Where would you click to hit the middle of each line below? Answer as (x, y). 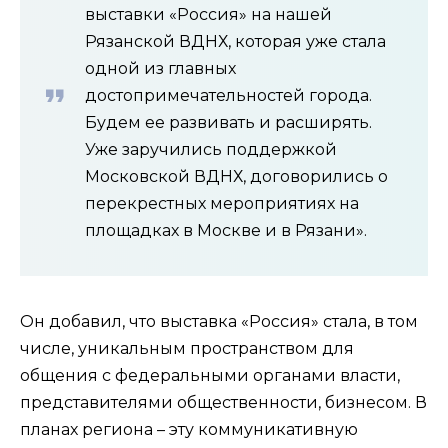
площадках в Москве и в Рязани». (226, 230)
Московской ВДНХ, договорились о (236, 176)
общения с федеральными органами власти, (210, 375)
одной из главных (160, 68)
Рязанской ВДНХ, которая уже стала (235, 41)
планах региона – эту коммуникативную (189, 429)
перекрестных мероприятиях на (222, 203)
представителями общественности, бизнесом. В (223, 402)
